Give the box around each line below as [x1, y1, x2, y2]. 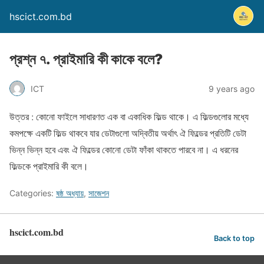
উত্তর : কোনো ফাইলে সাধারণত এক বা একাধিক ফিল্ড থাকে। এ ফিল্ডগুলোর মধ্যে [9, 110, 249, 123]
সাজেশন [88, 188, 109, 198]
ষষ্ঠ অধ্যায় [56, 188, 84, 198]
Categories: [9, 188, 56, 198]
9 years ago [209, 83, 255, 94]
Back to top [214, 233, 255, 243]
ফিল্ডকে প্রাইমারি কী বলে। [9, 160, 88, 172]
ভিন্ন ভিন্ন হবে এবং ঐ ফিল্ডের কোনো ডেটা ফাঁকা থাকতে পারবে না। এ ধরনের [9, 143, 238, 156]
